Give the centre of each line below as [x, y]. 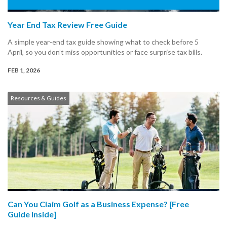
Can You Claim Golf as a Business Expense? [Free [98, 204]
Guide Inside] [32, 214]
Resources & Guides [39, 98]
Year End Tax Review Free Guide [67, 25]
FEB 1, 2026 [24, 70]
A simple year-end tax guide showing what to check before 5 [103, 42]
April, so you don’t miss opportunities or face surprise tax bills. [105, 52]
